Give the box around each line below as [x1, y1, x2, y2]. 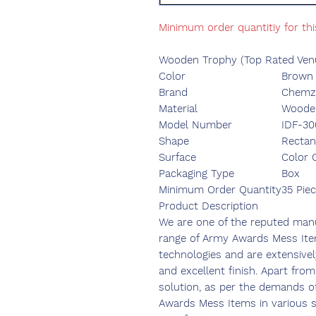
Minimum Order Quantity [159, 183, 281, 197]
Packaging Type [159, 167, 234, 181]
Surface [159, 151, 196, 164]
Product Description [159, 200, 258, 213]
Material [159, 102, 197, 116]
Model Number [159, 119, 232, 132]
